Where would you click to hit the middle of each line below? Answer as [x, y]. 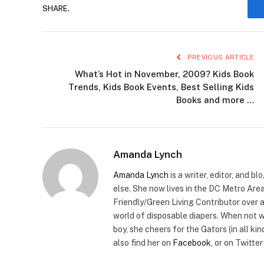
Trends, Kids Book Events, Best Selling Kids [161, 87]
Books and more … [215, 100]
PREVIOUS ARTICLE [220, 57]
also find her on [143, 242]
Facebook [192, 242]
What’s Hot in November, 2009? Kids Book [164, 74]
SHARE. [56, 9]
